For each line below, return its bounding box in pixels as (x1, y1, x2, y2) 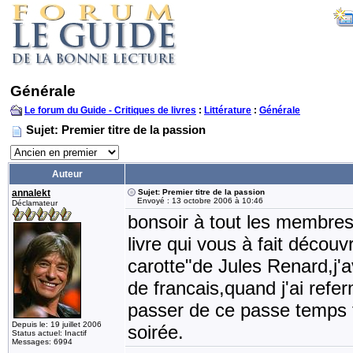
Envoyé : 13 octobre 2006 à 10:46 (128, 196, 263, 205)
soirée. (128, 321, 184, 343)
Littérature (204, 105, 251, 116)
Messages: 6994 (12, 337, 72, 346)
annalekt (12, 188, 50, 199)
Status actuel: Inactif (12, 329, 87, 337)
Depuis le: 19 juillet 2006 (12, 320, 102, 329)
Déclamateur (12, 199, 58, 207)
